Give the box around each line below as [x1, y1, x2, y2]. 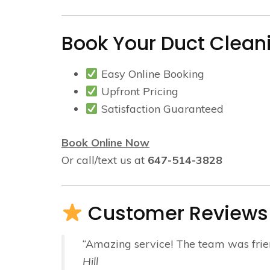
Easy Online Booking [98, 67, 204, 81]
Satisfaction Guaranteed [98, 102, 224, 116]
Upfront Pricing [98, 84, 178, 98]
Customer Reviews [83, 199, 269, 227]
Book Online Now [61, 136, 149, 149]
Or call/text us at [61, 153, 148, 167]
